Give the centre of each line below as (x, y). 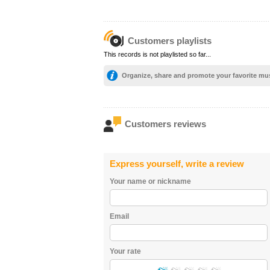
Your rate (125, 251)
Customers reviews (165, 124)
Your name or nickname (150, 181)
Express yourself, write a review (177, 164)
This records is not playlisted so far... (157, 54)
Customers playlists (170, 41)
